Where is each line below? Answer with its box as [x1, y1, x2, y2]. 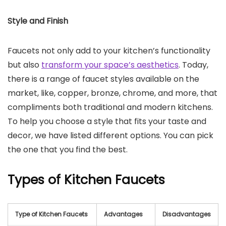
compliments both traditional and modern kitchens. [8, 101, 213, 113]
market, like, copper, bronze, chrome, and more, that [8, 87, 217, 99]
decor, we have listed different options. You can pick [8, 130, 213, 141]
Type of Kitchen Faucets [15, 210, 88, 218]
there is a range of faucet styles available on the [8, 73, 199, 85]
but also [8, 59, 41, 71]
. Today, [179, 59, 208, 71]
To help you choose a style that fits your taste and [8, 116, 206, 127]
